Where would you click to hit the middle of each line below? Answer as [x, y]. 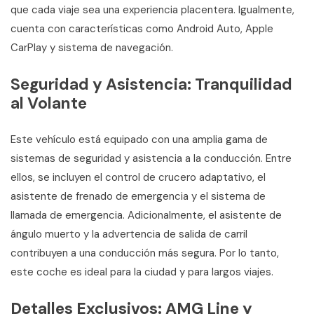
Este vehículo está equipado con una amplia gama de [139, 139]
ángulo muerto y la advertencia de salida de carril [129, 234]
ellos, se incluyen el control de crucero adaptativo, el [138, 177]
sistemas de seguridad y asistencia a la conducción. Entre [151, 158]
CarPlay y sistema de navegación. [92, 47]
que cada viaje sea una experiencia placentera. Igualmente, [152, 9]
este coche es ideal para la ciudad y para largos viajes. [142, 272]
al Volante [49, 103]
